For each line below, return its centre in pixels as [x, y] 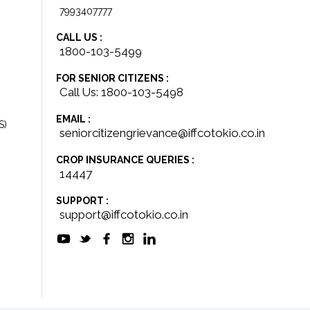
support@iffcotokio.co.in [124, 215]
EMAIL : [73, 119]
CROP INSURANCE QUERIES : [125, 160]
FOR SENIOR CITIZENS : [112, 78]
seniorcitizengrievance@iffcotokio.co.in [162, 133]
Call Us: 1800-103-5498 [121, 92]
